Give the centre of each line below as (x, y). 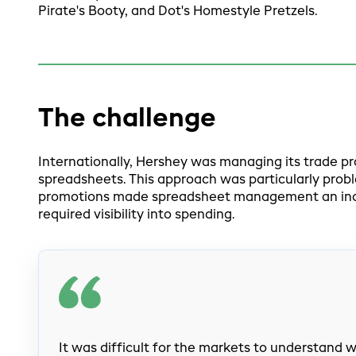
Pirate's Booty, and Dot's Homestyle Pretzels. (177, 12)
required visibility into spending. (136, 216)
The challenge (127, 119)
